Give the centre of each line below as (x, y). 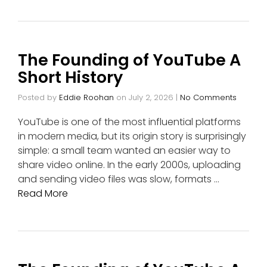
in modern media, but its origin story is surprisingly (132, 136)
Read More (43, 193)
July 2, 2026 (151, 97)
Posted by (38, 97)
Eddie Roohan (86, 97)
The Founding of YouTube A (129, 60)
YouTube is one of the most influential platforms (129, 122)
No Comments (208, 97)
